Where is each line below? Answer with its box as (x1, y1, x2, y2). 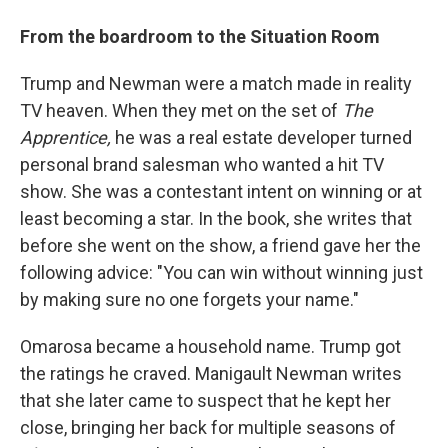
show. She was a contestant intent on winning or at (20, 181, 422, 202)
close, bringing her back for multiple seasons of (20, 417, 396, 438)
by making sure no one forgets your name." (20, 289, 359, 310)
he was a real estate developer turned (111, 127, 412, 148)
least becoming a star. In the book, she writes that (20, 208, 412, 229)
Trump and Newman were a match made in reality (20, 73, 412, 94)
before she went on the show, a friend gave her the (20, 235, 421, 256)
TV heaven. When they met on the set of (20, 100, 342, 121)
